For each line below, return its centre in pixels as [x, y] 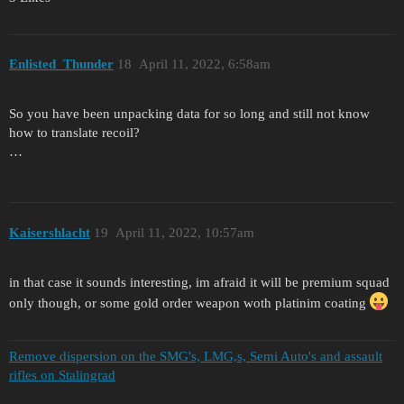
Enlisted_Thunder [61, 64]
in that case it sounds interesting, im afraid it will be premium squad [199, 282]
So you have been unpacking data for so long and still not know [189, 114]
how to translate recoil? [74, 133]
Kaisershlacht [50, 232]
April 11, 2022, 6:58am [204, 64]
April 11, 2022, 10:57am [184, 232]
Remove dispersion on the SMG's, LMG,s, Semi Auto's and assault [196, 356]
